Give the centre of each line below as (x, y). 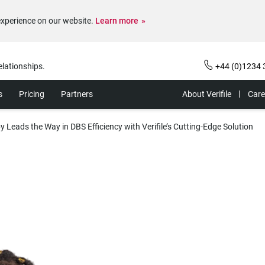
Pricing (32, 94)
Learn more (117, 21)
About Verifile (207, 94)
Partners (77, 94)
